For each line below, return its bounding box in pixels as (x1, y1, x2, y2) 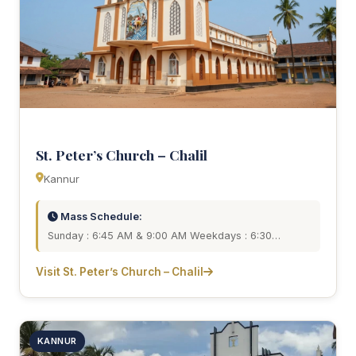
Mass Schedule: (58, 211, 142, 223)
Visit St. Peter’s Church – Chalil (36, 265, 203, 279)
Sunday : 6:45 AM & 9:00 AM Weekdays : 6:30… (48, 230, 281, 242)
